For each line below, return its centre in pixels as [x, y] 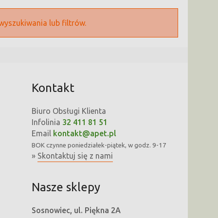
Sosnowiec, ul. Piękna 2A [76, 210]
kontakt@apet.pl [84, 134]
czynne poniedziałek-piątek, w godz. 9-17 [105, 145]
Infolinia [47, 122]
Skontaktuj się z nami [75, 156]
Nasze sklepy [66, 187]
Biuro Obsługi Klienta [69, 111]
